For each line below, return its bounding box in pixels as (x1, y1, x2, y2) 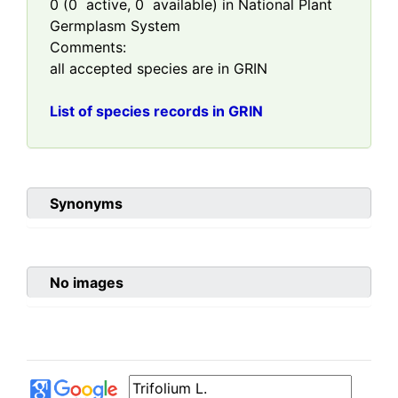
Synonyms (50, 195, 123, 213)
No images (50, 274, 123, 292)
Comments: (50, 38, 126, 57)
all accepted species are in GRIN (50, 60, 267, 78)
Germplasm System (50, 17, 180, 36)
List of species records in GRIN (50, 102, 263, 121)
